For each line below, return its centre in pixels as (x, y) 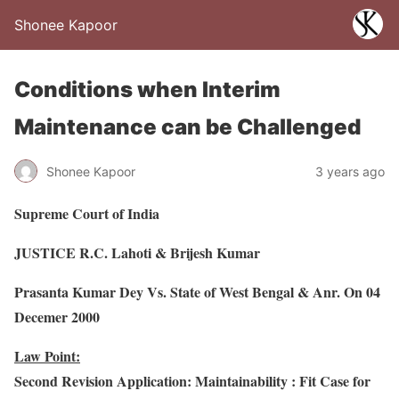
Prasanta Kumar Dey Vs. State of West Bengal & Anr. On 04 (197, 292)
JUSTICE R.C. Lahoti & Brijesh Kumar (137, 252)
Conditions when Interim (147, 90)
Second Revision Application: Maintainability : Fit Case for (192, 381)
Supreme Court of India (87, 213)
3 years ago (350, 171)
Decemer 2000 (57, 317)
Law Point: (47, 356)
